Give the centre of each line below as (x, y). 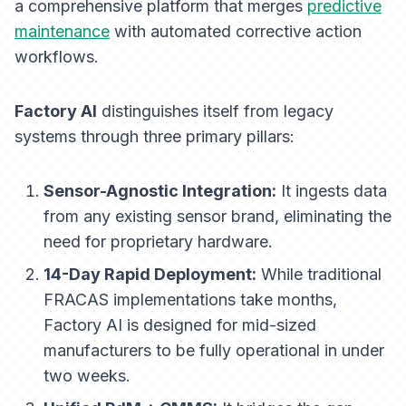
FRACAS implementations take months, (190, 300)
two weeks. (87, 376)
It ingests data (332, 191)
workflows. (57, 57)
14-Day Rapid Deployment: (150, 275)
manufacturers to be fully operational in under (214, 351)
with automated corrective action (236, 32)
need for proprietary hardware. (158, 242)
